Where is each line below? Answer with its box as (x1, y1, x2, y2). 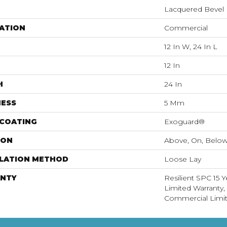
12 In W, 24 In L (164, 42, 217, 51)
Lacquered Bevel (164, 5, 224, 14)
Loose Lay (164, 155, 201, 164)
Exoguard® (164, 117, 205, 126)
